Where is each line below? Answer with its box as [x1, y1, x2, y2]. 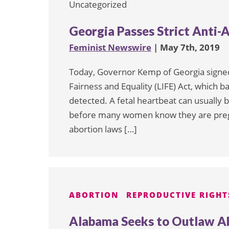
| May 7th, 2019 [151, 41, 220, 54]
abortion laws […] [69, 123, 137, 135]
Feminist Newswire [69, 41, 151, 54]
